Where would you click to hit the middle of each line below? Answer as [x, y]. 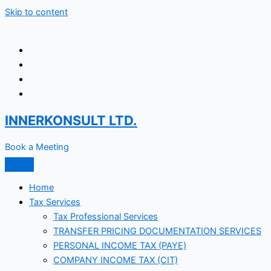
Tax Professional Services [106, 217]
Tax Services [55, 202]
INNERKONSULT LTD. [71, 120]
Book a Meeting [37, 147]
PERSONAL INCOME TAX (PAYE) [120, 246]
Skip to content [36, 12]
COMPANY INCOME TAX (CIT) [116, 260]
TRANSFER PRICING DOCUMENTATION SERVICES [157, 231]
